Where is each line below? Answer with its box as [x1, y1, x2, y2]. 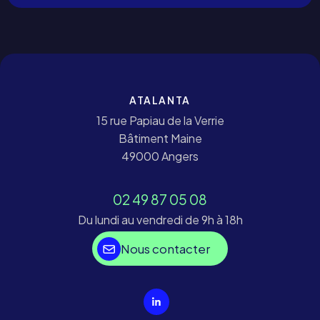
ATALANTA [129, 93, 191, 106]
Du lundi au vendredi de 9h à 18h [77, 212, 243, 228]
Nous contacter [121, 240, 211, 256]
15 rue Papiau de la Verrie [96, 113, 224, 129]
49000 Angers [121, 149, 199, 164]
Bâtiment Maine [118, 131, 202, 146]
